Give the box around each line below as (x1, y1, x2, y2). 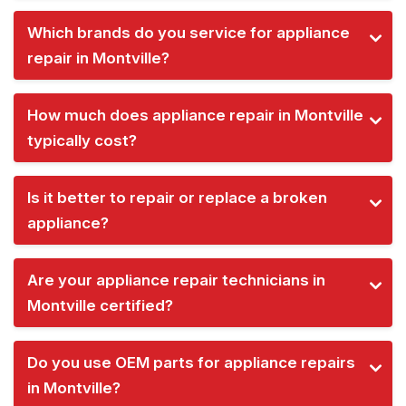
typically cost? (27, 130, 137, 150)
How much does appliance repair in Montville (27, 105, 363, 124)
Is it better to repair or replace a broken (27, 188, 327, 207)
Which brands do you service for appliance (27, 23, 350, 42)
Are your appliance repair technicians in (27, 270, 325, 289)
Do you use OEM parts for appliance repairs (27, 353, 355, 372)
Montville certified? (27, 295, 173, 314)
